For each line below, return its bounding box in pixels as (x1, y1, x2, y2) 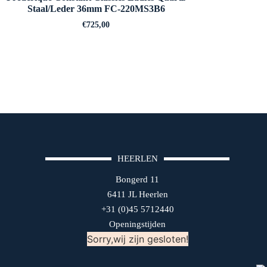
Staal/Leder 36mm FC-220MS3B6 (27, 3, 165, 14)
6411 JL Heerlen (107, 189, 168, 199)
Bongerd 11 (116, 174, 160, 184)
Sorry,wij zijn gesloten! (86, 232, 188, 245)
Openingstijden (109, 219, 166, 229)
